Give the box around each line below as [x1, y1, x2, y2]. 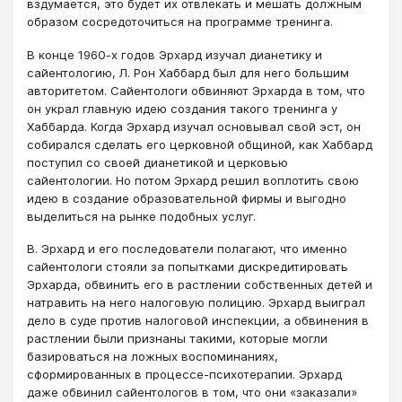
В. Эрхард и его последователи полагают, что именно [27, 241, 347, 257]
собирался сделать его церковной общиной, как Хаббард [27, 136, 372, 152]
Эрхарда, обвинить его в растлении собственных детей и [27, 277, 372, 293]
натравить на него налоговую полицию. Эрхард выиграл [27, 295, 365, 310]
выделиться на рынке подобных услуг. [27, 208, 256, 223]
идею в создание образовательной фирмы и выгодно [27, 190, 346, 205]
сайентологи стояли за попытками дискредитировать [27, 259, 348, 275]
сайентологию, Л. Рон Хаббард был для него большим [27, 65, 349, 80]
